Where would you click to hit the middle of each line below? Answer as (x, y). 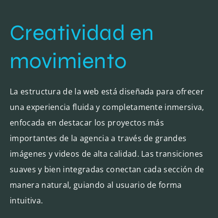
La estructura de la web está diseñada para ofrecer (107, 91)
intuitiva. (26, 200)
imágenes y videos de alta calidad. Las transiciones (106, 154)
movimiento (68, 61)
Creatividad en (82, 32)
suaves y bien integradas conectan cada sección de (107, 169)
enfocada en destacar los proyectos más (87, 122)
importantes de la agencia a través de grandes (98, 138)
